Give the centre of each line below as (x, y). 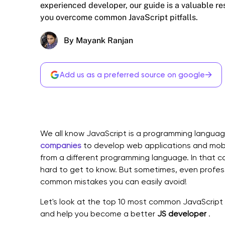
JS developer (182, 214)
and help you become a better (99, 214)
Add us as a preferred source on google (132, 75)
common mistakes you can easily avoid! (114, 182)
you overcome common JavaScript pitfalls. (119, 17)
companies (61, 145)
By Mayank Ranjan (98, 40)
